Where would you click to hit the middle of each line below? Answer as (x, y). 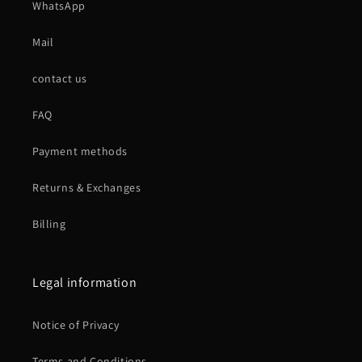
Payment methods (80, 152)
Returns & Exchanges (87, 188)
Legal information (85, 283)
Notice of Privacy (76, 325)
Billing (49, 224)
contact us (60, 79)
